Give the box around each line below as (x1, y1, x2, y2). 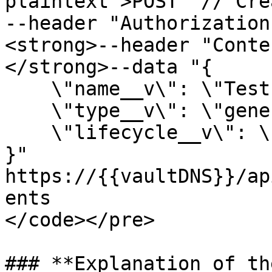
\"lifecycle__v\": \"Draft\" (5, 121, 51, 143)
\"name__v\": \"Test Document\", (5, 78, 51, 100)
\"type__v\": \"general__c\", (5, 100, 51, 121)
